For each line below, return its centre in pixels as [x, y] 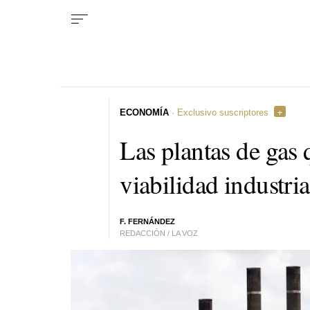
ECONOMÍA [145, 112]
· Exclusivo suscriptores [219, 112]
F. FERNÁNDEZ [148, 221]
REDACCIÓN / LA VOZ [159, 233]
